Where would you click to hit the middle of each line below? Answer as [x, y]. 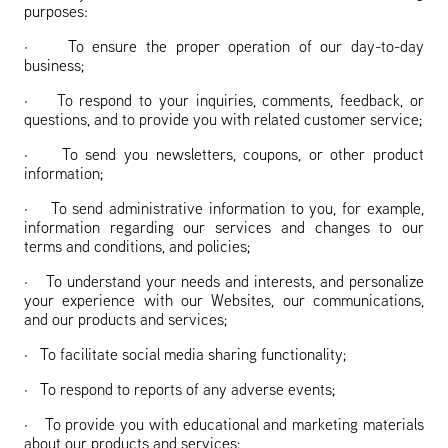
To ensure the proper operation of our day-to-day [246, 48]
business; [54, 67]
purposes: [56, 13]
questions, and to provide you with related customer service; [223, 121]
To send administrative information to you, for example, [237, 210]
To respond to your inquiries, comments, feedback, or [240, 102]
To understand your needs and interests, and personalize [235, 283]
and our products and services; [125, 321]
